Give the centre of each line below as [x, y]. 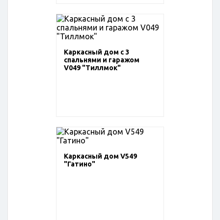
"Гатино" [80, 164]
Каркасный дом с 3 [96, 52]
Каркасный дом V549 [100, 156]
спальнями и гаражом [102, 60]
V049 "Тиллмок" [92, 68]
